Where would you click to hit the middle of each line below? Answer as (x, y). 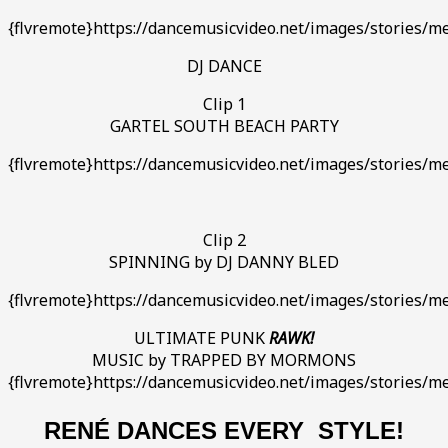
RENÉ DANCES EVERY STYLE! (224, 430)
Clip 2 (224, 240)
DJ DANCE (224, 66)
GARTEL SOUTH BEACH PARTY (224, 126)
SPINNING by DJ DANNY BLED (224, 262)
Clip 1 (224, 104)
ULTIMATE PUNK (201, 338)
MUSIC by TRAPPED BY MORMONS (224, 360)
